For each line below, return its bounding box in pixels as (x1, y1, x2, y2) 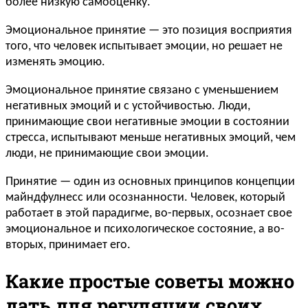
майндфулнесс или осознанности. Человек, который (5, 191, 285, 205)
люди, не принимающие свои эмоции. (5, 147, 209, 161)
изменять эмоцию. (5, 56, 105, 69)
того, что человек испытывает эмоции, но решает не (5, 40, 283, 54)
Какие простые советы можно (5, 268, 294, 293)
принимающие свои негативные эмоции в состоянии (5, 115, 289, 129)
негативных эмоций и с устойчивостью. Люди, (5, 100, 250, 113)
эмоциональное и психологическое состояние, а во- (5, 223, 285, 236)
